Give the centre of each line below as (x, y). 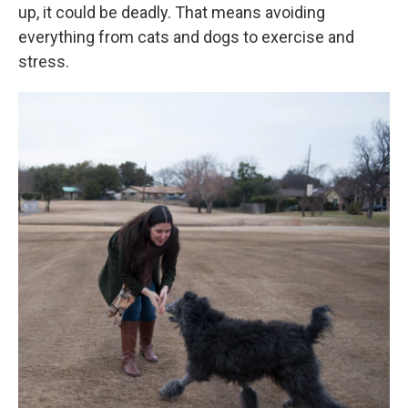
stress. (44, 62)
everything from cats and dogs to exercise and (186, 37)
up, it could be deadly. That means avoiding (172, 13)
